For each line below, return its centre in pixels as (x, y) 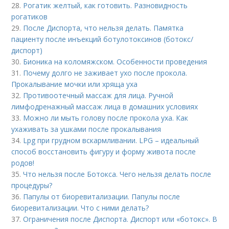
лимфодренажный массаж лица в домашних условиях (105, 107)
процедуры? (32, 186)
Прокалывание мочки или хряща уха (75, 84)
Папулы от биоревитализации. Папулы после (102, 197)
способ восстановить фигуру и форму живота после (104, 152)
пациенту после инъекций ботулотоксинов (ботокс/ (102, 39)
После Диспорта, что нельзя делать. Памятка (104, 28)
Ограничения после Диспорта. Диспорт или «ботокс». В (120, 219)
